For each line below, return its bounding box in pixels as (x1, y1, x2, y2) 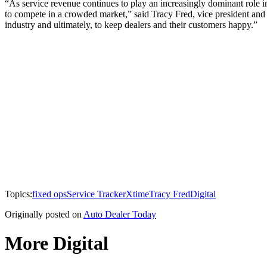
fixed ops (32, 188, 67, 199)
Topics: (5, 188, 32, 199)
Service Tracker (67, 188, 126, 199)
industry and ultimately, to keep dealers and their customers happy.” (5, 19, 260, 30)
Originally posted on (5, 209, 82, 219)
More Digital (5, 232, 108, 254)
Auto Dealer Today (83, 209, 156, 219)
